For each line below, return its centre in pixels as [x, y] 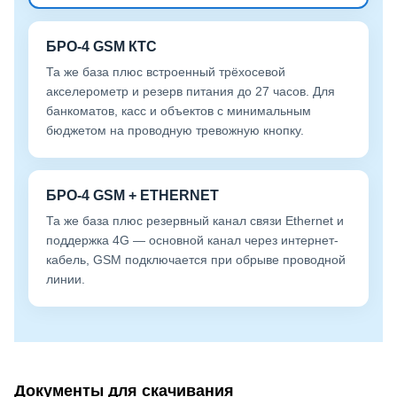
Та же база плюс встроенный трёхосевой [166, 71]
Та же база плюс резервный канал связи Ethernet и [195, 220]
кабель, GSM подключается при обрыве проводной [196, 259]
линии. [66, 279]
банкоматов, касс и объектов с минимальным [179, 110]
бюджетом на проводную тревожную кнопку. [175, 130]
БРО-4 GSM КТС [101, 46]
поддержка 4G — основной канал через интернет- [192, 240]
